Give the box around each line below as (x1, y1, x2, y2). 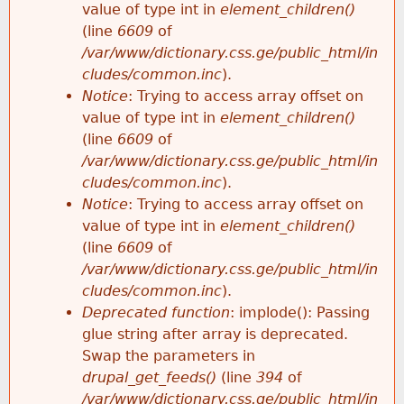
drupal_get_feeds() (82, 369, 216, 386)
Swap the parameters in (82, 347, 255, 364)
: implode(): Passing (230, 304, 370, 321)
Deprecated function (82, 304, 230, 321)
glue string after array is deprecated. (82, 326, 348, 343)
